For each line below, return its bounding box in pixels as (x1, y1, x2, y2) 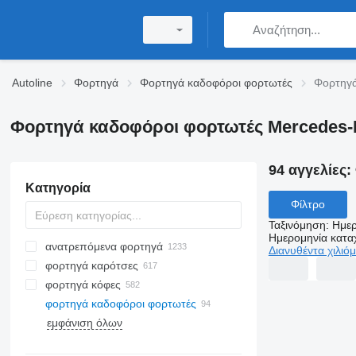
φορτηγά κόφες (44, 278, 121, 291)
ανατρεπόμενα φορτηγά (44, 240, 163, 253)
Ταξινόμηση (268, 218, 326, 231)
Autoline (12, 76, 52, 89)
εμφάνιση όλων (46, 316, 122, 329)
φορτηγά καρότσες (44, 259, 138, 272)
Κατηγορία (25, 181, 91, 195)
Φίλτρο (290, 198, 325, 211)
